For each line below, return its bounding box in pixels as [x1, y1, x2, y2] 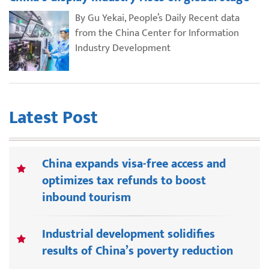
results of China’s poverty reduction [42, 241, 233, 262]
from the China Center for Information [75, 25, 239, 42]
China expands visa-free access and [42, 154, 226, 175]
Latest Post [9, 103, 98, 133]
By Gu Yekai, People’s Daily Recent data [75, 10, 240, 27]
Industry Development [75, 40, 171, 57]
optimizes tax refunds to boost [42, 171, 206, 192]
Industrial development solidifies [42, 224, 215, 245]
